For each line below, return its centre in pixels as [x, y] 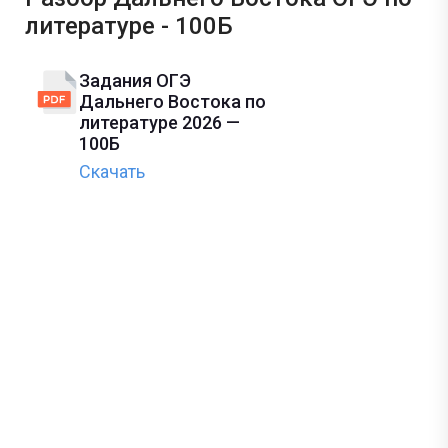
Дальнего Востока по [172, 101]
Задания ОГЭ [135, 80]
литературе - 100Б [129, 25]
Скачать [112, 171]
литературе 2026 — [159, 122]
